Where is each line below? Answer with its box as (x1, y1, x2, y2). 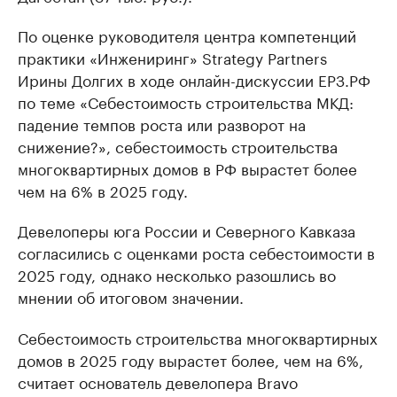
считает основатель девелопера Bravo (18, 370, 298, 393)
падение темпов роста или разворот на (18, 112, 306, 136)
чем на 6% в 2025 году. (18, 178, 188, 202)
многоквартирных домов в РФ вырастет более (18, 156, 357, 180)
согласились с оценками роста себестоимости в (18, 240, 375, 264)
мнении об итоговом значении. (18, 284, 244, 308)
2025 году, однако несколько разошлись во (18, 262, 336, 286)
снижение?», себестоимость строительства (18, 134, 338, 158)
